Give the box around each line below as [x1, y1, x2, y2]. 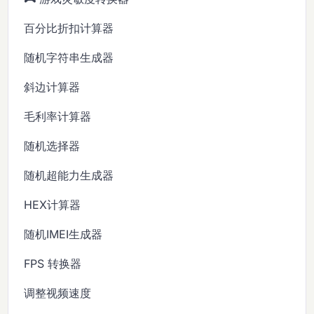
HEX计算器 [24, 197, 81, 212]
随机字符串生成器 [24, 50, 114, 64]
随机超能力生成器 [24, 168, 114, 182]
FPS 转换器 [24, 256, 82, 271]
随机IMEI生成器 [24, 226, 103, 241]
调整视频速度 [24, 285, 92, 300]
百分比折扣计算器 [24, 20, 114, 35]
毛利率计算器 [24, 109, 92, 123]
